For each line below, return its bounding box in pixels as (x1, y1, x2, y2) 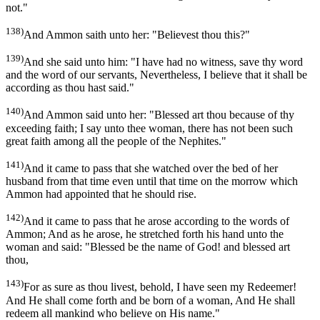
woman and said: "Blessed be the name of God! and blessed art (6, 241, 290, 254)
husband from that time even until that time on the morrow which (6, 174, 298, 187)
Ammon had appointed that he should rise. (6, 187, 196, 200)
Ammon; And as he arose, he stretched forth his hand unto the (6, 228, 284, 241)
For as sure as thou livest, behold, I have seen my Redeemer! (24, 281, 296, 294)
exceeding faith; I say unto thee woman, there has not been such (6, 121, 293, 134)
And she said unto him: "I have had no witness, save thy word (24, 56, 303, 69)
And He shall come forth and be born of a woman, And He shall (6, 294, 295, 306)
